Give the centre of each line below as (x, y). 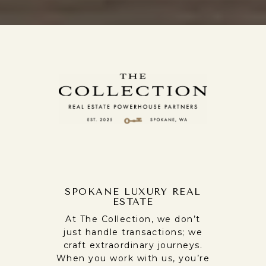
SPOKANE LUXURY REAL (133, 192)
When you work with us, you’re (133, 259)
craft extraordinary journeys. (133, 246)
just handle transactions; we (133, 232)
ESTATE (133, 202)
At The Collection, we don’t (133, 219)
